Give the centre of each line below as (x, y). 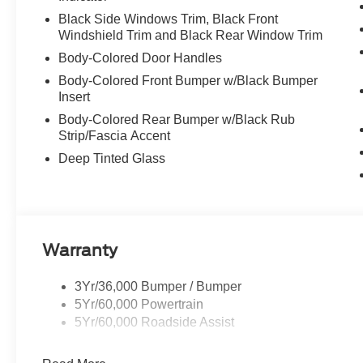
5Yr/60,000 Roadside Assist (155, 322)
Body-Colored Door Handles (141, 58)
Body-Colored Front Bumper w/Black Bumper (188, 81)
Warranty (80, 251)
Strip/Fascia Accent (115, 136)
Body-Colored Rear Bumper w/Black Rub (177, 120)
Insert (75, 97)
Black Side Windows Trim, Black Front (169, 19)
